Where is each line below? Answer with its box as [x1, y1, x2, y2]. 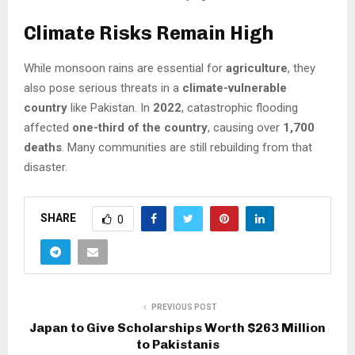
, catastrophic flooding [181, 101, 298, 116]
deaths [24, 140, 62, 155]
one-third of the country [72, 120, 208, 136]
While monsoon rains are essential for [24, 61, 226, 76]
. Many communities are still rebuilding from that [62, 140, 312, 155]
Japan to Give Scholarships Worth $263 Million [29, 320, 326, 336]
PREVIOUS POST [151, 303, 217, 312]
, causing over [208, 120, 283, 136]
